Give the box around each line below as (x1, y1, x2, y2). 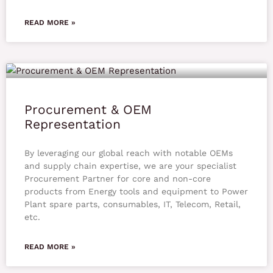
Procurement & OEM (24, 102, 152, 118)
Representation (24, 116, 121, 132)
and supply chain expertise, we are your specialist (24, 161, 236, 171)
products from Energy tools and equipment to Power (24, 186, 248, 197)
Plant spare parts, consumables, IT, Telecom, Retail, (24, 199, 241, 210)
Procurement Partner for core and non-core (24, 174, 211, 184)
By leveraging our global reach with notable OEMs (24, 148, 233, 158)
